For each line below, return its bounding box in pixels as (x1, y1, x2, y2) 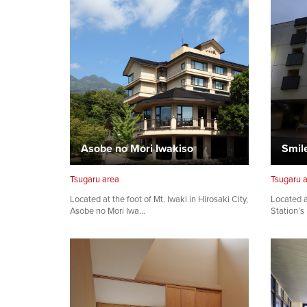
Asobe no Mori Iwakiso (81, 140, 193, 156)
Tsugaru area (70, 172, 119, 186)
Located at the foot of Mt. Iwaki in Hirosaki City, (70, 193, 248, 206)
